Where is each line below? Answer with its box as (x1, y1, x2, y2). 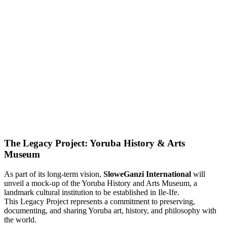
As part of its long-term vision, (4, 170, 103, 179)
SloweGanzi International (103, 170, 191, 179)
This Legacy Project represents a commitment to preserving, (4, 197, 195, 206)
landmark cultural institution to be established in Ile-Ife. (4, 188, 179, 197)
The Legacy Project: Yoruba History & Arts (4, 138, 185, 149)
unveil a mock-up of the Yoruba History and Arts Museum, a (4, 179, 197, 188)
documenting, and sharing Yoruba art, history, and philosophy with (4, 206, 216, 215)
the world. (4, 215, 36, 224)
